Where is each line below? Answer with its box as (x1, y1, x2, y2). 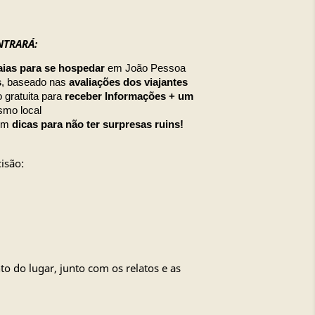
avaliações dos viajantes (68, 77, 188, 88)
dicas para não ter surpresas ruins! (11, 119, 184, 130)
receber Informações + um (64, 91, 193, 102)
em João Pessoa (104, 63, 186, 74)
